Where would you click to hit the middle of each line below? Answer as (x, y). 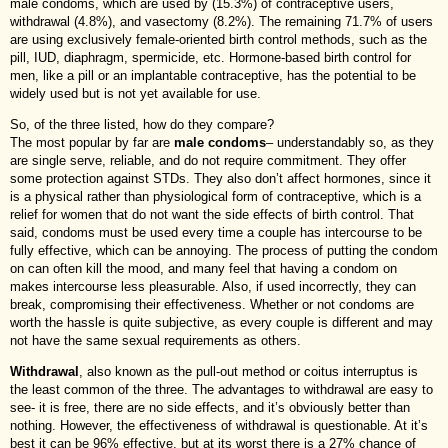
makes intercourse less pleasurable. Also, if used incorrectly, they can (213, 286)
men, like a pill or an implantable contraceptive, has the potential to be (213, 75)
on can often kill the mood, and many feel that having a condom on (203, 268)
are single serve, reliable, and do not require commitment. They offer (208, 160)
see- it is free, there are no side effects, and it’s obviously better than (210, 407)
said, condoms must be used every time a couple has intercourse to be (216, 232)
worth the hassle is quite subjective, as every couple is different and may (221, 322)
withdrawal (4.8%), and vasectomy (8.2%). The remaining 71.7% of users (221, 21)
